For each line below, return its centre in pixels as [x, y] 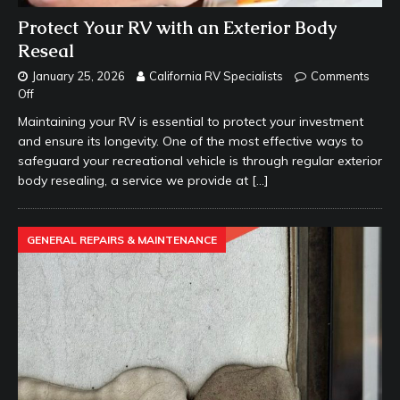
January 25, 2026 [79, 76]
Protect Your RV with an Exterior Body [177, 28]
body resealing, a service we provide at [135, 181]
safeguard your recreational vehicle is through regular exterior [200, 161]
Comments [340, 76]
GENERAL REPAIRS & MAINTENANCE [122, 240]
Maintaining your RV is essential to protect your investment [191, 122]
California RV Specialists [216, 76]
